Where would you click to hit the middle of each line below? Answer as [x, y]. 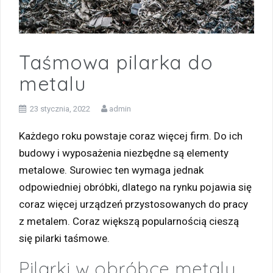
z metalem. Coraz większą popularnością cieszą [129, 221]
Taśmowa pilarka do [116, 62]
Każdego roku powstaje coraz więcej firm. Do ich [131, 136]
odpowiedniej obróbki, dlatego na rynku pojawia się [135, 187]
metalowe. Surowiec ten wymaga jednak [111, 170]
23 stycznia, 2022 [60, 108]
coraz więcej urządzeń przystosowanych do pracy [133, 204]
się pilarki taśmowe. [64, 238]
